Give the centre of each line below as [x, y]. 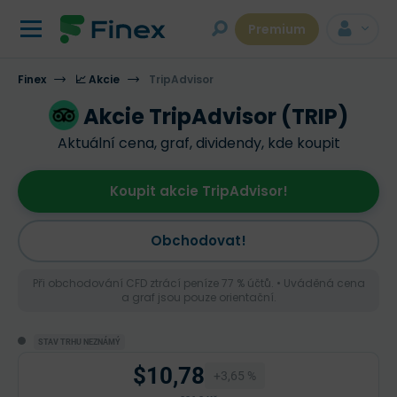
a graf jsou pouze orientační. [198, 297]
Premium [277, 29]
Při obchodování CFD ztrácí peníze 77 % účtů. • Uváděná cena [198, 283]
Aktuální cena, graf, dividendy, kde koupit [198, 143]
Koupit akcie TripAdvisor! [198, 191]
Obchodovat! [198, 241]
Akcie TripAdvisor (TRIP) [216, 117]
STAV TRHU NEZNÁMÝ [79, 342]
